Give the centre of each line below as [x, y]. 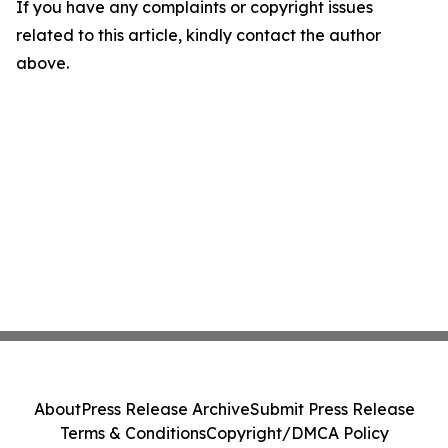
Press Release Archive [165, 409]
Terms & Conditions [132, 433]
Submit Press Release [332, 409]
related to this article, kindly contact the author [198, 35]
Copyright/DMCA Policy [297, 433]
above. [42, 63]
